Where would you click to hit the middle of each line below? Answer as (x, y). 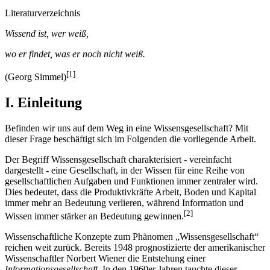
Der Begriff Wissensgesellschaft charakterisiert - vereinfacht (118, 159)
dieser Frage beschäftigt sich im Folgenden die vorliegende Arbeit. (130, 139)
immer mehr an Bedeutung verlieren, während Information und (124, 202)
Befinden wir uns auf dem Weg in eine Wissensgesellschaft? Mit (127, 128)
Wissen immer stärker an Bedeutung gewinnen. (94, 216)
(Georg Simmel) (36, 77)
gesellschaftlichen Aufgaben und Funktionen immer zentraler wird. (131, 181)
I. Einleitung (43, 102)
